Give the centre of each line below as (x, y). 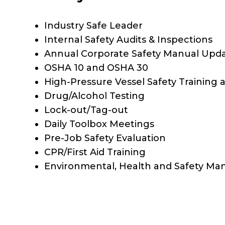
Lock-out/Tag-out (86, 110)
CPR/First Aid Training (95, 152)
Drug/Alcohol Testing (94, 96)
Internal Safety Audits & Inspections (128, 40)
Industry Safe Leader (93, 26)
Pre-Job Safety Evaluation (105, 138)
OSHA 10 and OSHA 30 (96, 68)
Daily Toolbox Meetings (99, 124)
